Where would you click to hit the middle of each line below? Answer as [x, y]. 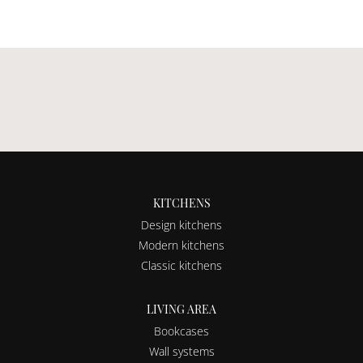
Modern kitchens [181, 245]
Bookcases [181, 331]
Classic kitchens [181, 265]
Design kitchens [181, 224]
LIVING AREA [181, 309]
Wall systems [181, 351]
